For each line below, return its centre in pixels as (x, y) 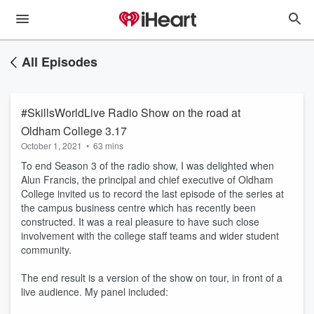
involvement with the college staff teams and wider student (150, 235)
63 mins (108, 145)
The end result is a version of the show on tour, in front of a (152, 278)
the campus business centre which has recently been (138, 207)
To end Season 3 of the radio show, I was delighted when (148, 165)
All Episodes (60, 62)
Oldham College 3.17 (74, 131)
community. (46, 250)
